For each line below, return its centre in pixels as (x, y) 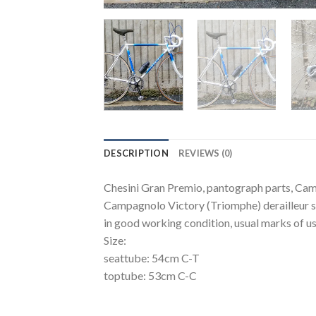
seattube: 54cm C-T (152, 258)
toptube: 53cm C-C (150, 276)
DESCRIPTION (136, 153)
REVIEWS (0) (205, 153)
